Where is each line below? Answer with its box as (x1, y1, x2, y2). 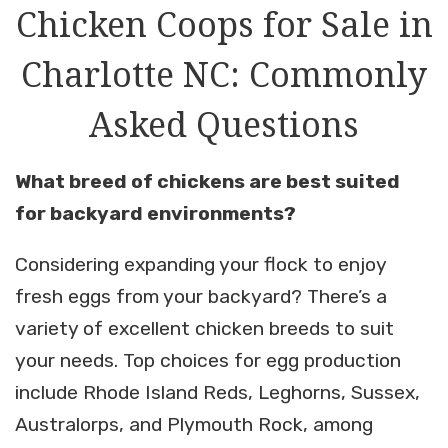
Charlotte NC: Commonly (21, 51, 427, 98)
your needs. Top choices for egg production (15, 349, 401, 373)
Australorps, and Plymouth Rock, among (15, 413, 373, 437)
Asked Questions (89, 101, 359, 148)
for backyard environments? (15, 202, 296, 226)
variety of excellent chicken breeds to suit (15, 317, 394, 341)
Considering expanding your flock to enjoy (15, 253, 387, 277)
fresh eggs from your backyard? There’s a (15, 285, 387, 309)
